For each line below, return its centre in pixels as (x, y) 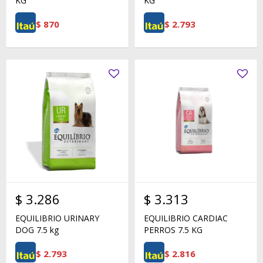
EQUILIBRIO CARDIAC (186, 218)
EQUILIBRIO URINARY (57, 218)
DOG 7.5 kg (37, 230)
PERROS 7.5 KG (173, 230)
